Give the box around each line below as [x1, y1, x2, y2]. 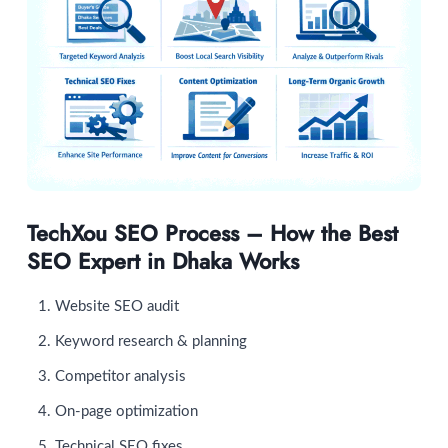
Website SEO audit [55, 298, 179, 314]
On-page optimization [55, 403, 198, 419]
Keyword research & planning [55, 333, 247, 349]
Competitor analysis [55, 368, 186, 384]
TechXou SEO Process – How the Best [27, 217, 398, 250]
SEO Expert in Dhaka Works [27, 245, 299, 278]
